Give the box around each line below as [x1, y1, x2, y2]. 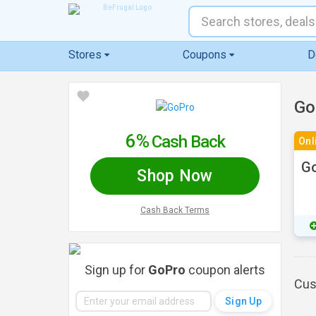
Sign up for [85, 262, 148, 277]
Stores [68, 48, 102, 61]
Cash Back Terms [140, 205, 209, 215]
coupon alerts [186, 262, 265, 277]
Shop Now [137, 166, 213, 186]
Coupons [182, 48, 226, 61]
